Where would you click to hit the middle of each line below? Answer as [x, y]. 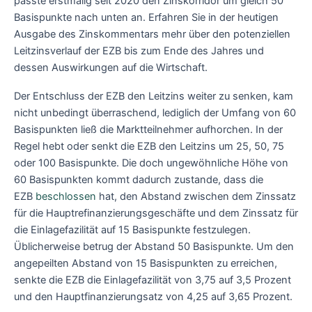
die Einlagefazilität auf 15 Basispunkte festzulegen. [132, 230]
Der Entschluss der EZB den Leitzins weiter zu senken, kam [154, 96]
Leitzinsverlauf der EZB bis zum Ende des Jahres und [139, 50]
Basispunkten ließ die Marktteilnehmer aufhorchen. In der [148, 130]
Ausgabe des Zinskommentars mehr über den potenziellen [152, 34]
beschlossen [67, 197]
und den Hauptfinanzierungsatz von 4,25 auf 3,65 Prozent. [153, 297]
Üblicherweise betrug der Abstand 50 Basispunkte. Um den [154, 247]
